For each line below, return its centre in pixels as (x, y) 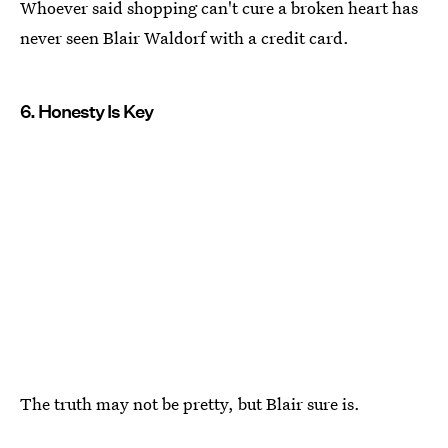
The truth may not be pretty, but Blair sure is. (190, 403)
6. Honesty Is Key (86, 112)
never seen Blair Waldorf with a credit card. (184, 38)
